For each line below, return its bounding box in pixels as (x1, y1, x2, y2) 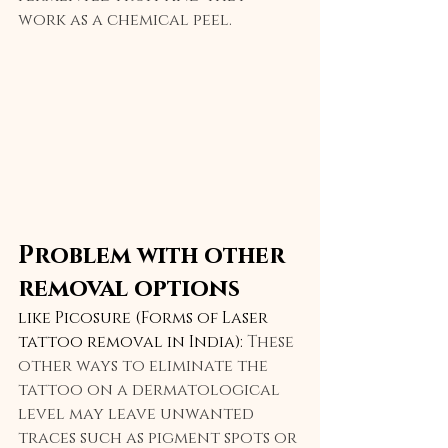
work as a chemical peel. (18, 8, 232, 31)
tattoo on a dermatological (18, 378, 284, 401)
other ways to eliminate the (18, 354, 272, 377)
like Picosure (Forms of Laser (18, 306, 272, 329)
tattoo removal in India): (18, 330, 247, 353)
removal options (18, 272, 240, 305)
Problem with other (18, 239, 291, 272)
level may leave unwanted (18, 402, 258, 425)
